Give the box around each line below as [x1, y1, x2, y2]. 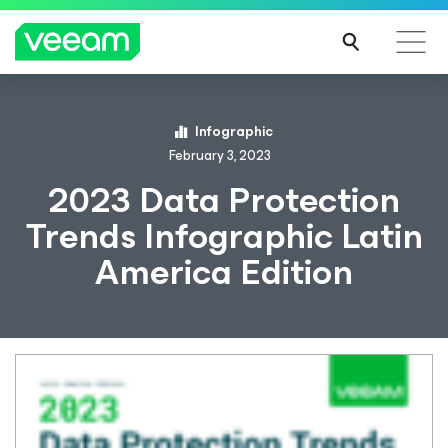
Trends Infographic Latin [25, 206, 423, 266]
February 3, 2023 [169, 144, 271, 167]
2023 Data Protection [48, 170, 400, 230]
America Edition [95, 242, 353, 302]
